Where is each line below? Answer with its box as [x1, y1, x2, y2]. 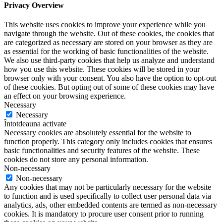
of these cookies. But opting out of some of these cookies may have [4, 83, 214, 92]
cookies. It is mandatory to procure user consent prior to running [4, 210, 204, 219]
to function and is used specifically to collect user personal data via [4, 192, 211, 201]
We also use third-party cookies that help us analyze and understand [4, 56, 215, 65]
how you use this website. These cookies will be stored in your [4, 65, 200, 74]
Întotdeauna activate [4, 119, 66, 128]
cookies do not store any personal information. [4, 155, 148, 164]
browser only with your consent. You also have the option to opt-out [4, 74, 216, 83]
